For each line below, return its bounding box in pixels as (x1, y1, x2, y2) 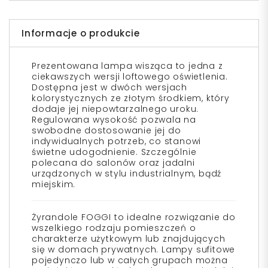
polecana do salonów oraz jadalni (32, 157, 195, 169)
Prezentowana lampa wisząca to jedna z (32, 60, 223, 72)
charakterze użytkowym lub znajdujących (32, 233, 226, 245)
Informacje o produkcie (22, 27, 140, 40)
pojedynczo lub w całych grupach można (32, 254, 228, 267)
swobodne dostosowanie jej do (32, 124, 181, 137)
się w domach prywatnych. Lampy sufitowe (32, 243, 236, 256)
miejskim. (32, 178, 76, 191)
